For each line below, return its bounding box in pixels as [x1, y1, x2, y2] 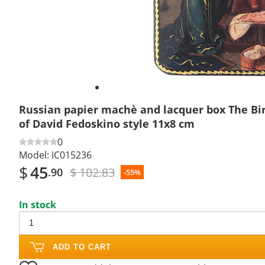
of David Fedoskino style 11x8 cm [19, 116, 195, 131]
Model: [19, 148, 49, 161]
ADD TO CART [53, 242, 111, 251]
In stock [19, 198, 56, 211]
